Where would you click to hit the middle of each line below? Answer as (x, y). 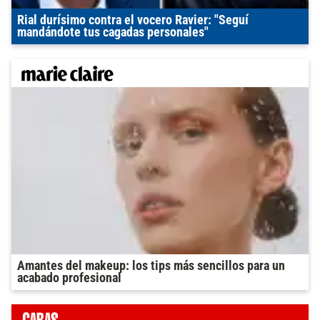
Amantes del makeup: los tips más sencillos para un (151, 266)
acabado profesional (69, 278)
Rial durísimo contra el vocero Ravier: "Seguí (133, 20)
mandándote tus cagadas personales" (113, 32)
